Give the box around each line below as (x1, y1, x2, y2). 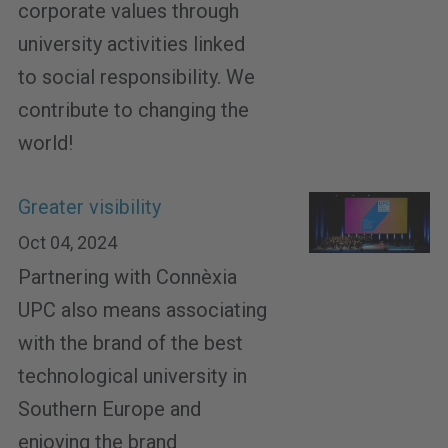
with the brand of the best (18, 331, 243, 355)
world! (18, 131, 73, 155)
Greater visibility (18, 196, 161, 219)
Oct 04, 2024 (18, 232, 117, 253)
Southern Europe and (18, 397, 201, 421)
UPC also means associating (18, 298, 267, 322)
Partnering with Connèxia (18, 265, 237, 289)
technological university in (18, 364, 247, 388)
